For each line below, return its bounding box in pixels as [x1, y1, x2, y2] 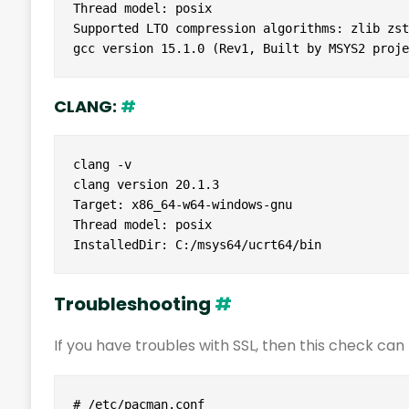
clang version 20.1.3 [72, 177, 219, 193]
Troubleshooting [53, 291, 215, 318]
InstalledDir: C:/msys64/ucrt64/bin [72, 237, 321, 253]
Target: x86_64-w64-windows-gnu [72, 197, 292, 213]
